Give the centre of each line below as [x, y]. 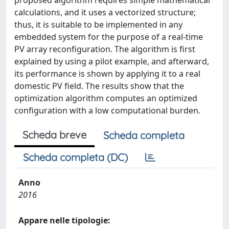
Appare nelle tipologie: [64, 220]
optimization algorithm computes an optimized [106, 98]
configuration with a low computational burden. [107, 110]
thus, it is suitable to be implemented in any [98, 25]
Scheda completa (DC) [75, 157]
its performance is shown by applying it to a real [107, 74]
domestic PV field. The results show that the [99, 86]
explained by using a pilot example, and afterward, [112, 61]
